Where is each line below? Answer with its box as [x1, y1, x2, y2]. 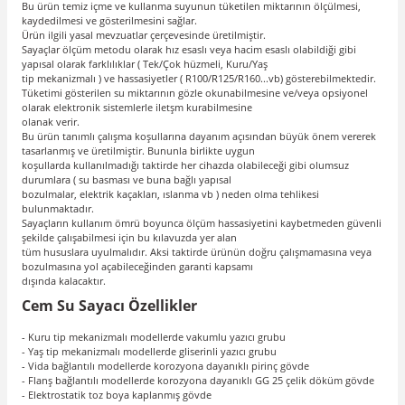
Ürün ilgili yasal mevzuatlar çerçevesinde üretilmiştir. [22, 28, 266, 42]
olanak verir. [22, 115, 80, 129]
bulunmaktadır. [22, 202, 94, 216]
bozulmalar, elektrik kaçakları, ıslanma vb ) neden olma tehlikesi [22, 187, 319, 202]
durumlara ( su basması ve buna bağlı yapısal [22, 173, 231, 187]
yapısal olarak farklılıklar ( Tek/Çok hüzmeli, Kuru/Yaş [22, 57, 268, 71]
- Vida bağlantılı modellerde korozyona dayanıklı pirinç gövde [22, 359, 309, 373]
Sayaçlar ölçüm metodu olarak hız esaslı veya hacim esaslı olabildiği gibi [22, 42, 356, 57]
